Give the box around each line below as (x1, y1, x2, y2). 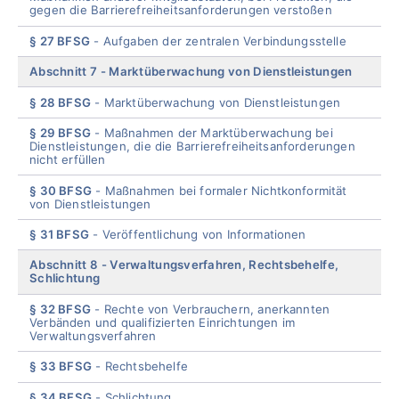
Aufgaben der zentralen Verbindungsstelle (102, 33, 346, 48)
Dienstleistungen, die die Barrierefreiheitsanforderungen (29, 139, 355, 154)
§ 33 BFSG (29, 359, 92, 374)
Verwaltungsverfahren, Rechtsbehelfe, (110, 257, 339, 273)
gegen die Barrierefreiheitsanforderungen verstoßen (29, 3, 332, 18)
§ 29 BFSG (29, 126, 91, 141)
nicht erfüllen (29, 152, 106, 167)
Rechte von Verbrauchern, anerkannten (103, 301, 330, 316)
